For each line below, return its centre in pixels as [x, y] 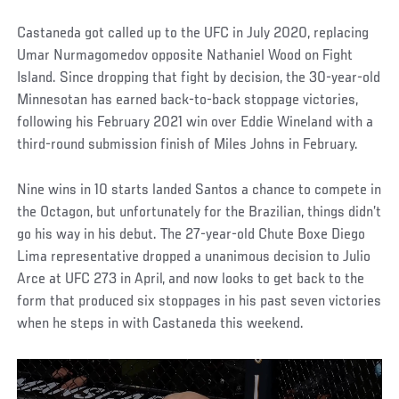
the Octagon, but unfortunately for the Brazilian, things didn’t [199, 212]
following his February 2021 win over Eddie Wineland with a [195, 122]
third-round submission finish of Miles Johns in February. [188, 145]
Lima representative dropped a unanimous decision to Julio [194, 257]
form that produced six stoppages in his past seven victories [199, 301]
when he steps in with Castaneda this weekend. [161, 324]
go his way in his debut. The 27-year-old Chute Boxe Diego [191, 235]
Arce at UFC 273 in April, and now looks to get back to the [191, 279]
